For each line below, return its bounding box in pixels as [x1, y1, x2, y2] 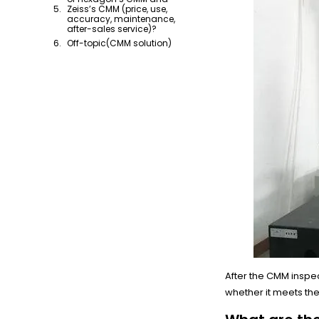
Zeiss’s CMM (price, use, [67, 3, 167, 15]
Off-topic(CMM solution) [67, 37, 172, 49]
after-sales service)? [67, 23, 157, 35]
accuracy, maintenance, [67, 13, 175, 25]
